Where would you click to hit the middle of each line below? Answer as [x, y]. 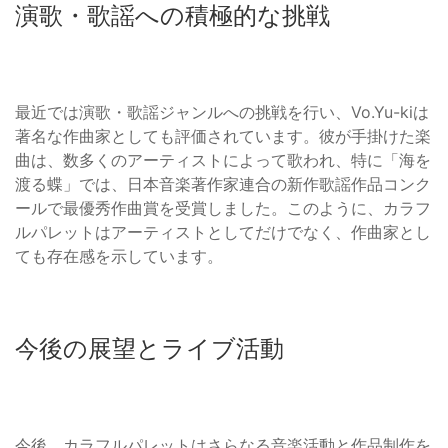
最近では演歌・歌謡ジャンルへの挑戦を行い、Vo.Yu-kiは [222, 111]
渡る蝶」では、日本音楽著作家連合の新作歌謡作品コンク [223, 183]
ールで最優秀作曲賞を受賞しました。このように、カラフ [223, 207]
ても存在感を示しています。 [119, 255]
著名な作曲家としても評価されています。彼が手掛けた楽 [223, 135]
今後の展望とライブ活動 [149, 348]
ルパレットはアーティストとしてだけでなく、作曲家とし [223, 231]
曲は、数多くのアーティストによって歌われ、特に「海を [223, 159]
